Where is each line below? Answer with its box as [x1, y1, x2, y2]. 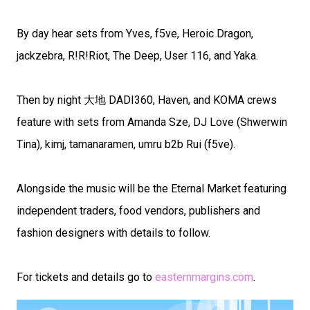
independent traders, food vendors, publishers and [17, 204, 260, 217]
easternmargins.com [155, 271, 253, 284]
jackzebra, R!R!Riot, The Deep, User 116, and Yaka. [17, 49, 258, 62]
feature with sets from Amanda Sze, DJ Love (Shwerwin [17, 116, 287, 129]
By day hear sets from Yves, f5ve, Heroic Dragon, [17, 27, 253, 40]
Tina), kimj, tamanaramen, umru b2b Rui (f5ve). [17, 138, 235, 151]
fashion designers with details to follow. [17, 226, 210, 239]
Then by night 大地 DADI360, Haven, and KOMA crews [17, 93, 277, 107]
